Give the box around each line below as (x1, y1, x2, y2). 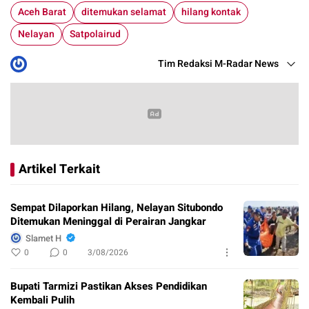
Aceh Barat (18, 5, 66, 20)
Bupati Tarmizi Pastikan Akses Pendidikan (10, 279, 207, 295)
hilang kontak (181, 5, 241, 20)
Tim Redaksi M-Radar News (158, 57, 279, 72)
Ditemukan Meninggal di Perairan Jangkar (10, 214, 206, 230)
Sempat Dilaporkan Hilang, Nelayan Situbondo (10, 200, 223, 216)
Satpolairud (70, 27, 121, 42)
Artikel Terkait (19, 160, 100, 179)
